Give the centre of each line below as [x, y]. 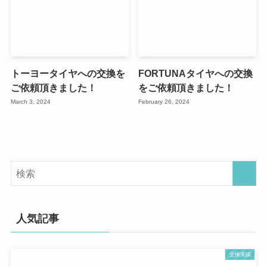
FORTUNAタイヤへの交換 [196, 73]
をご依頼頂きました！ [186, 87]
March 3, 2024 [30, 102]
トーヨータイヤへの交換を [68, 73]
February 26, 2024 [164, 102]
